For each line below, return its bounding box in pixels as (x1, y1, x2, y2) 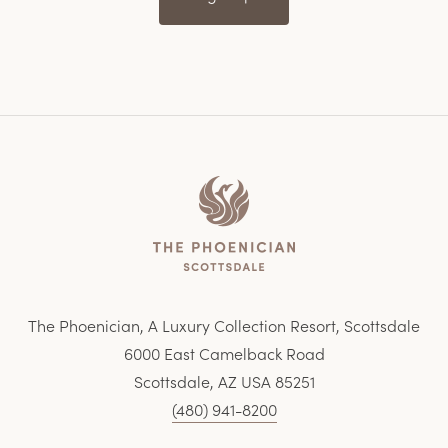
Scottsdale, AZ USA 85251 (133, 370, 315, 393)
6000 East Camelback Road (123, 342, 325, 365)
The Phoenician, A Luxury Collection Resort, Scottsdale (28, 314, 420, 337)
